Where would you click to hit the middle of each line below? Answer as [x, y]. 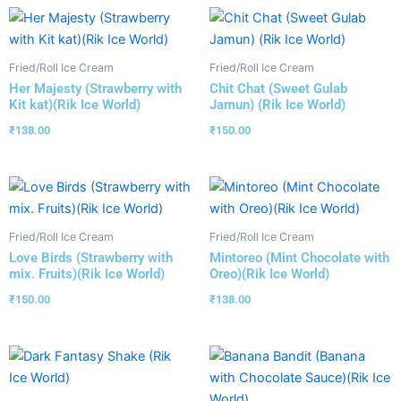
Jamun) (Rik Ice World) [277, 104]
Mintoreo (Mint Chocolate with [299, 257]
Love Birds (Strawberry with [91, 257]
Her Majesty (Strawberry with [95, 88]
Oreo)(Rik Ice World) [269, 273]
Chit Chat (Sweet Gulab [278, 88]
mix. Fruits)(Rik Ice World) [87, 273]
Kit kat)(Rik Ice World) [75, 104]
